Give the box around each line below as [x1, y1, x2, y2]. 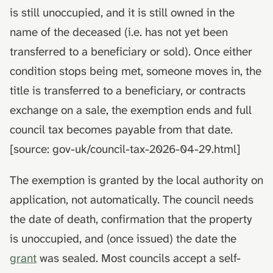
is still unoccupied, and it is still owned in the [10, 4, 235, 20]
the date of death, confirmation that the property [10, 211, 252, 227]
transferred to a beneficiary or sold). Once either [10, 43, 252, 59]
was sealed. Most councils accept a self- [37, 250, 241, 266]
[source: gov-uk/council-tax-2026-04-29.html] [10, 141, 241, 157]
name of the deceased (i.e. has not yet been [10, 24, 228, 40]
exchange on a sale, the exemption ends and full [10, 102, 252, 118]
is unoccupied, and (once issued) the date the [10, 230, 236, 246]
